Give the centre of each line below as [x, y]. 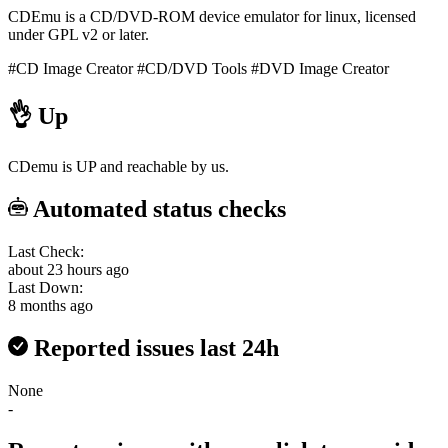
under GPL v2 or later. [78, 34]
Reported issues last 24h [153, 348]
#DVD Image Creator [320, 68]
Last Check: [46, 252]
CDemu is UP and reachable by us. [118, 167]
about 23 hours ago [68, 270]
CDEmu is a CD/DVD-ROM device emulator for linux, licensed [212, 16]
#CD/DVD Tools [192, 68]
